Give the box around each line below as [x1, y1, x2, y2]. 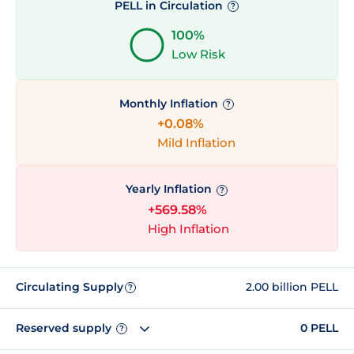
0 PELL [300, 321, 338, 336]
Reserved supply [16, 321, 115, 336]
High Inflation [147, 220, 229, 236]
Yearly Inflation [125, 182, 215, 197]
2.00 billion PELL [246, 280, 338, 295]
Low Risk [171, 47, 225, 62]
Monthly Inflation [119, 96, 221, 111]
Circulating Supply [16, 280, 123, 295]
